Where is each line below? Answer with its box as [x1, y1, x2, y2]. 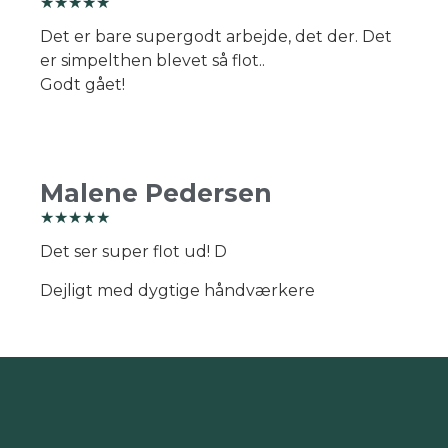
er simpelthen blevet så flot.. [40, 50, 265, 70]
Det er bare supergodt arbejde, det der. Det [40, 26, 392, 46]
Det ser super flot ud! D [40, 242, 227, 262]
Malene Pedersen [40, 178, 272, 209]
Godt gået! [40, 74, 125, 94]
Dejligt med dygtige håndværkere [40, 280, 315, 300]
